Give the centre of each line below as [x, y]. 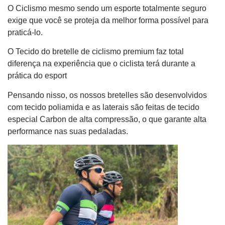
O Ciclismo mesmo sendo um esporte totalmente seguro [107, 8]
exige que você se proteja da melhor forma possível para [108, 20]
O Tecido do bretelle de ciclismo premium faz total [96, 52]
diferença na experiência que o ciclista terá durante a [101, 64]
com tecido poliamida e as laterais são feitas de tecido [103, 107]
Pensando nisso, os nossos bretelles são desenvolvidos [107, 95]
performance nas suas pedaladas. [68, 131]
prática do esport [37, 76]
